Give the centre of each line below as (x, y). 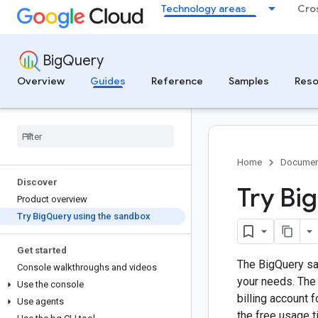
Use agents (40, 301)
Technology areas (204, 9)
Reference (177, 81)
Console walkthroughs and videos (87, 267)
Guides (108, 81)
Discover (37, 182)
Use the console (50, 284)
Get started (42, 250)
